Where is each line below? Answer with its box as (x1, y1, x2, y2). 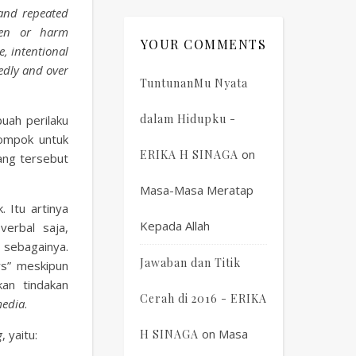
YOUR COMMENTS (140, 36, 267, 52)
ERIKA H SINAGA (140, 147, 238, 162)
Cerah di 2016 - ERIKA (140, 291, 267, 306)
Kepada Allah (140, 218, 210, 234)
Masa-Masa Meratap (140, 182, 253, 198)
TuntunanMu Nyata (140, 75, 248, 91)
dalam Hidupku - (140, 111, 236, 126)
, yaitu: (2, 327, 37, 342)
